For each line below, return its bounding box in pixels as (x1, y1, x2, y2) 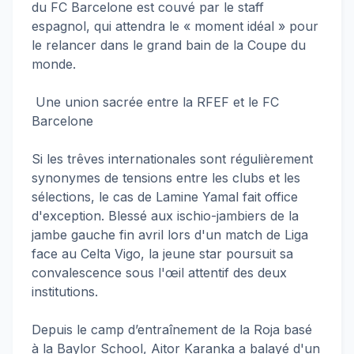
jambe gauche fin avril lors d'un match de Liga (32, 227, 308, 243)
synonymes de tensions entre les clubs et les (32, 170, 300, 186)
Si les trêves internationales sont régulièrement (32, 151, 313, 167)
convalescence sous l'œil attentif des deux (32, 265, 287, 281)
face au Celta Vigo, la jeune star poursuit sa (32, 246, 293, 262)
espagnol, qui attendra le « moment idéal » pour (32, 18, 318, 34)
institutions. (32, 284, 98, 299)
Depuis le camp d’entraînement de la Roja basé (32, 322, 312, 337)
